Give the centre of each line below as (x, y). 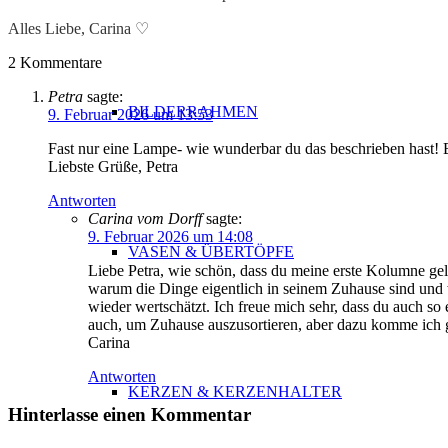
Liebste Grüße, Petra (113, 166)
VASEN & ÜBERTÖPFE (211, 251)
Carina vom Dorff (145, 218)
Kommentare (61, 62)
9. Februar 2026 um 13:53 (130, 114)
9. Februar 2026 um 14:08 (170, 236)
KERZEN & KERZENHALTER (235, 391)
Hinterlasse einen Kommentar (129, 415)
